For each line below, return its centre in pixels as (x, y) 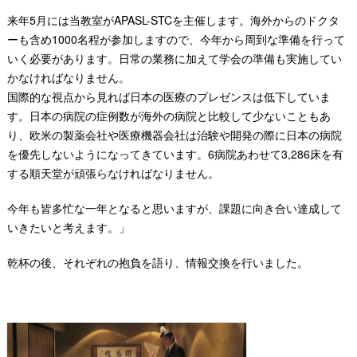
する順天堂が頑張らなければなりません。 (113, 173)
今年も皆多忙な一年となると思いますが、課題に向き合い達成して (174, 208)
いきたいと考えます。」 (68, 227)
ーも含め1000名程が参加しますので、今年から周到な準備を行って (176, 39)
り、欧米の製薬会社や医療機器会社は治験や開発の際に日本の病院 (174, 135)
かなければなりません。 (68, 77)
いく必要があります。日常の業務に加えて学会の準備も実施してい (174, 58)
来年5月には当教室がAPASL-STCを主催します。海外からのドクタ (173, 20)
